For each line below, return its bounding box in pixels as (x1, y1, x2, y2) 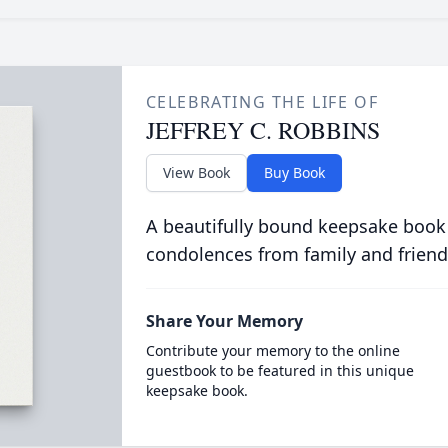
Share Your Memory (145, 310, 303, 332)
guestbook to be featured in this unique (145, 361, 414, 380)
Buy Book (263, 163, 325, 182)
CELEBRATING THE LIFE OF (145, 91, 379, 113)
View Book (162, 163, 230, 182)
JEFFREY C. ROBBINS (145, 114, 380, 146)
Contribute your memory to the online (145, 341, 400, 360)
